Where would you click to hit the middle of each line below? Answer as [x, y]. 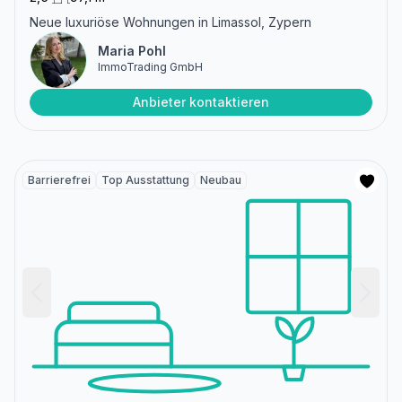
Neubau [221, 179]
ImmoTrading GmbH [150, 66]
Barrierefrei [59, 179]
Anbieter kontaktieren [201, 101]
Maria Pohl [132, 50]
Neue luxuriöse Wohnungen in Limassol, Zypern [170, 22]
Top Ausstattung [145, 179]
